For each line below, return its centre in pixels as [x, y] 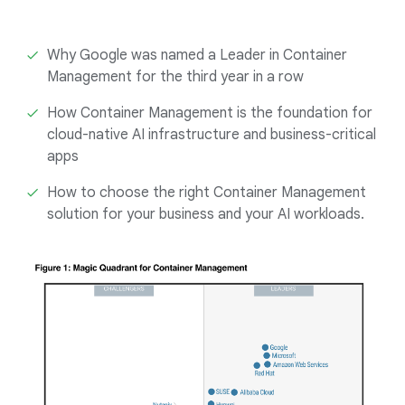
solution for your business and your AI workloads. [206, 214]
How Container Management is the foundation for [210, 113]
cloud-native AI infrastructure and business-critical [212, 135]
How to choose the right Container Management [207, 193]
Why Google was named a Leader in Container [197, 55]
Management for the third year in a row [175, 77]
